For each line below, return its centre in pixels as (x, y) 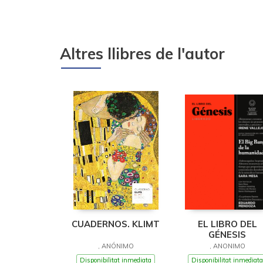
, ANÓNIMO (116, 246)
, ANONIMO (227, 246)
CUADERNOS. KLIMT (116, 224)
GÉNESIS (227, 234)
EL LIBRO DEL (227, 224)
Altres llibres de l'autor (142, 53)
